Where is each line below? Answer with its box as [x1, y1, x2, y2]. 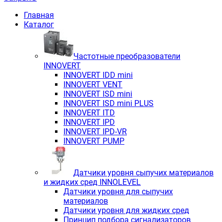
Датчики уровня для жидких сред [63, 205, 189, 215]
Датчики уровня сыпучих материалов [73, 167, 214, 177]
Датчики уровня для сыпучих [63, 186, 173, 196]
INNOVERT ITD [63, 108, 115, 117]
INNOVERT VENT [63, 79, 122, 89]
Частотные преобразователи [73, 51, 180, 61]
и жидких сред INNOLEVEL [44, 177, 141, 187]
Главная [24, 10, 54, 20]
